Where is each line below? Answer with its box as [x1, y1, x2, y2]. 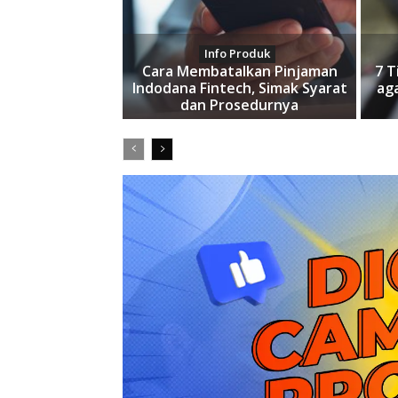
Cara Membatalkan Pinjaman [141, 61, 338, 82]
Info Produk [204, 45, 271, 62]
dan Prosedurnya [180, 95, 299, 115]
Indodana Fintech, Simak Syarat [131, 78, 347, 99]
